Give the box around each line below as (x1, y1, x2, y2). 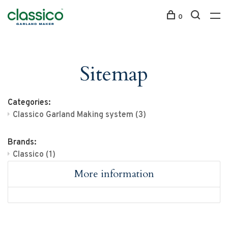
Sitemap (80, 60, 148, 88)
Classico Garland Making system (13, 110, 135, 120)
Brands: (8, 137, 36, 148)
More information (74, 167, 154, 181)
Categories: (8, 98, 50, 108)
